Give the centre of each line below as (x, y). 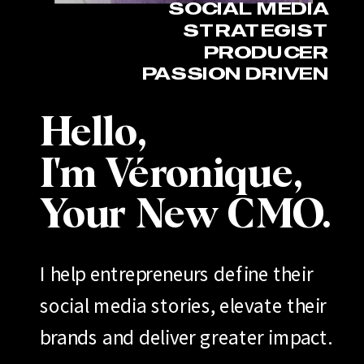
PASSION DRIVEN (236, 73)
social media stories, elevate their (183, 305)
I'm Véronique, (171, 175)
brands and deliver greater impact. (186, 337)
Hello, (93, 134)
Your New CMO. (186, 216)
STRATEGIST (256, 30)
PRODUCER (266, 51)
